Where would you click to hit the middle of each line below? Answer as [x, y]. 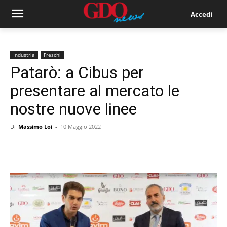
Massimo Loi [35, 126]
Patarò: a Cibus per [77, 72]
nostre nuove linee [73, 109]
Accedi [201, 14]
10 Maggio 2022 [81, 126]
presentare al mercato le [95, 91]
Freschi [52, 55]
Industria [24, 55]
